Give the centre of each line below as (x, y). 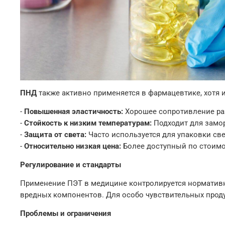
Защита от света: (55, 134)
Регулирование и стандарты (71, 164)
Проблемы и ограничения (66, 213)
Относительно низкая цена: (73, 146)
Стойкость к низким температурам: (88, 123)
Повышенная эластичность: (74, 111)
